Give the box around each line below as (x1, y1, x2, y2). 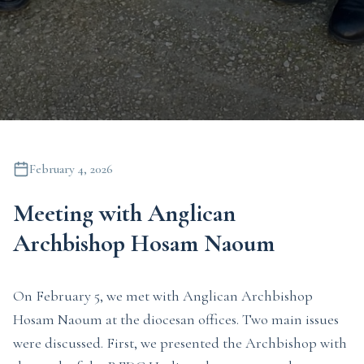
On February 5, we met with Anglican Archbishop (13, 287, 313, 305)
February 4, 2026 (29, 161, 113, 177)
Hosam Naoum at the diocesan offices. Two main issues (13, 310, 339, 328)
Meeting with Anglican (13, 198, 236, 228)
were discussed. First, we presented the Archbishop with (13, 334, 347, 352)
